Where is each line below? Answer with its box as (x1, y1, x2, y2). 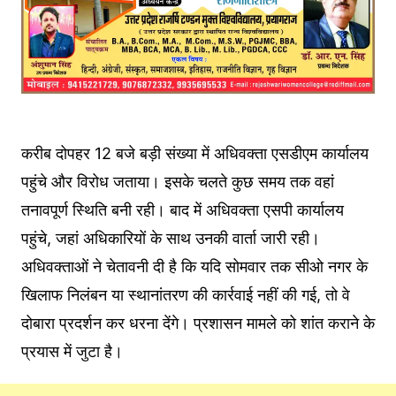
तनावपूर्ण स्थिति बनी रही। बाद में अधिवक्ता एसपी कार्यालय (20, 201, 344, 220)
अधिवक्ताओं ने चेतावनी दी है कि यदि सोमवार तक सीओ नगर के (20, 257, 368, 277)
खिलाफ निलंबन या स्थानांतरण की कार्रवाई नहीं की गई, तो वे (20, 286, 350, 305)
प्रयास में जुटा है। (20, 342, 123, 362)
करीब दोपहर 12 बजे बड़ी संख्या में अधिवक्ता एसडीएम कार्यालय (20, 144, 369, 164)
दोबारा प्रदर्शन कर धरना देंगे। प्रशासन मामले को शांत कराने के (20, 314, 375, 333)
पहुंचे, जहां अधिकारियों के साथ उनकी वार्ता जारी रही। (20, 229, 320, 248)
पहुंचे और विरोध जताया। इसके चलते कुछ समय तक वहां (20, 172, 334, 192)
